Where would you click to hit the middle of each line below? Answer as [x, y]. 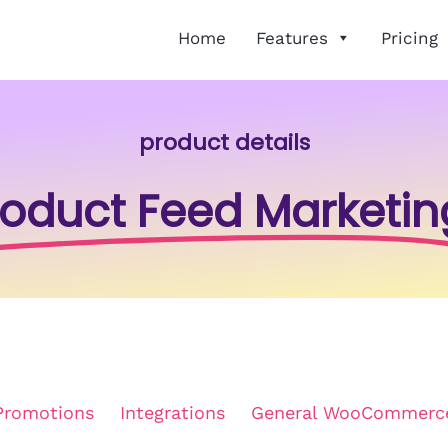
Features [292, 38]
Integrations [172, 412]
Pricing [409, 38]
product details [224, 142]
